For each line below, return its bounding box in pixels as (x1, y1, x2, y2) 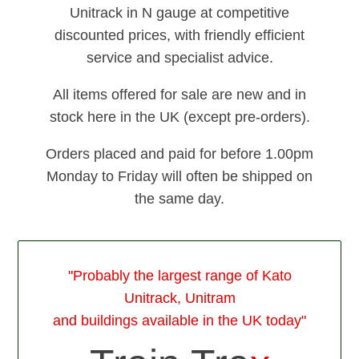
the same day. (135, 190, 224, 207)
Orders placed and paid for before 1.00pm (46, 145, 313, 162)
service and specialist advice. (86, 49, 273, 66)
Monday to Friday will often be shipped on (46, 167, 313, 184)
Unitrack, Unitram (123, 289, 236, 306)
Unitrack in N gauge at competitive (70, 4, 289, 21)
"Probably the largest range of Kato (67, 267, 292, 284)
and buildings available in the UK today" (53, 312, 306, 329)
